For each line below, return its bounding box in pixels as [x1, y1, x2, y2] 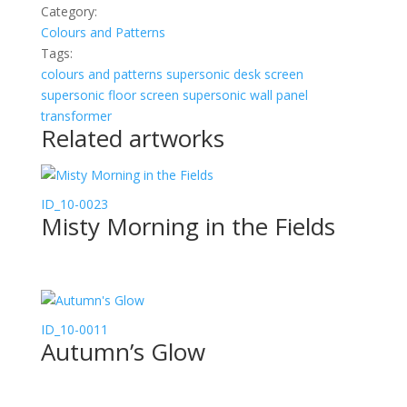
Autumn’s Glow [40, 335, 205, 369]
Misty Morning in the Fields [40, 210, 335, 243]
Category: [40, 3, 97, 20]
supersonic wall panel [182, 86, 308, 104]
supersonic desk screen [165, 65, 303, 83]
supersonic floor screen [40, 86, 179, 104]
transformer [40, 107, 112, 124]
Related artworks [40, 122, 224, 154]
